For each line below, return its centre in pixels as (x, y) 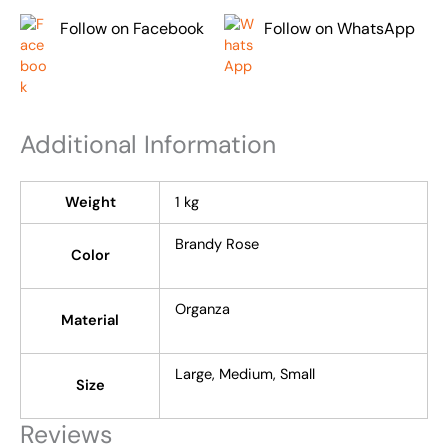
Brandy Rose (216, 244)
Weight (90, 202)
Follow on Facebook (132, 29)
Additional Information (148, 144)
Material (90, 320)
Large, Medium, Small (244, 374)
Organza (202, 309)
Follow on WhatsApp (339, 29)
